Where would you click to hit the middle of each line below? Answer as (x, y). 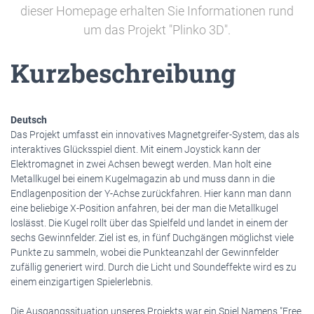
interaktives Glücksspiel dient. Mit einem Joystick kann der (136, 149)
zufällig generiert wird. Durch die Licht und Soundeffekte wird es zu (153, 267)
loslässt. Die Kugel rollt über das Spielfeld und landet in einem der (149, 223)
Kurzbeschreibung (123, 73)
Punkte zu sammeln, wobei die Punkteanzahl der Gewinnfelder (145, 252)
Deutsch (29, 120)
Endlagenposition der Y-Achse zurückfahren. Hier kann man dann (151, 193)
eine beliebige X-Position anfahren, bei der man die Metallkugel (144, 208)
